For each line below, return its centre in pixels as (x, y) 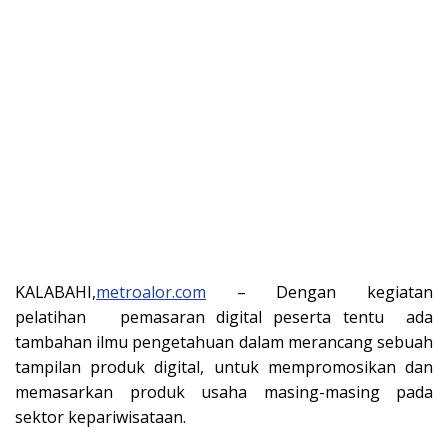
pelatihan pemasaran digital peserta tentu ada (224, 317)
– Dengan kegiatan (319, 292)
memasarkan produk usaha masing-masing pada (224, 392)
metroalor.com (151, 292)
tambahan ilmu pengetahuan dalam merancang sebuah (224, 342)
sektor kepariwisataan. (100, 417)
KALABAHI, (55, 292)
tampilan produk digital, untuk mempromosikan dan (224, 367)
